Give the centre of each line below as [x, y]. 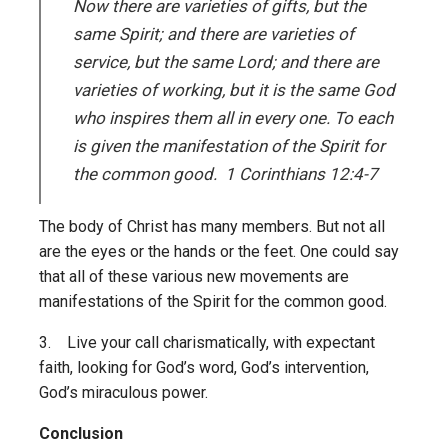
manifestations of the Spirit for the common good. [213, 302]
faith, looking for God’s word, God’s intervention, [204, 368]
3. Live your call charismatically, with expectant [207, 343]
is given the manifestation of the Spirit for [228, 146]
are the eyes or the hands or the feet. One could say [219, 252]
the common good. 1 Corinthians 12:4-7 [225, 174]
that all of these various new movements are [194, 277]
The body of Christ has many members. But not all [212, 227]
